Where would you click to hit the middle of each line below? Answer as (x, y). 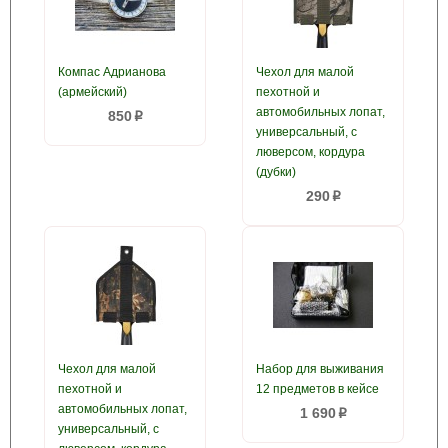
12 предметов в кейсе (317, 389)
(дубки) (276, 172)
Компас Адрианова (112, 72)
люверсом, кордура (310, 152)
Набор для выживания (320, 369)
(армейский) (92, 92)
